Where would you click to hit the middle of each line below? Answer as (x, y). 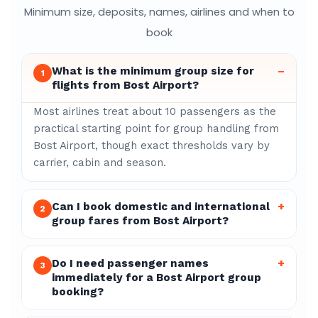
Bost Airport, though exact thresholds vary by (152, 146)
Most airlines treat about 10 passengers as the (155, 111)
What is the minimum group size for (153, 71)
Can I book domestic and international (161, 207)
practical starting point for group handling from (156, 128)
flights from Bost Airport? (125, 85)
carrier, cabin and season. (100, 163)
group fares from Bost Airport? (140, 221)
